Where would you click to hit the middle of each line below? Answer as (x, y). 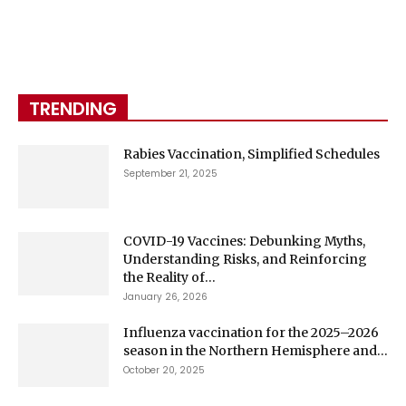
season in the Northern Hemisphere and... (256, 350)
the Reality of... (169, 277)
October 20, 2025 (164, 370)
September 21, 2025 (170, 173)
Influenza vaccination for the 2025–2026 (251, 332)
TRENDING (73, 108)
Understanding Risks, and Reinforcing (245, 259)
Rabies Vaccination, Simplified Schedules (251, 154)
